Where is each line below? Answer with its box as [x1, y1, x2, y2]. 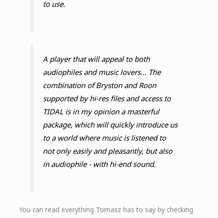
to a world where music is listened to [42, 133, 166, 143]
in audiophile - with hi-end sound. [42, 159, 156, 169]
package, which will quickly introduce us [42, 120, 178, 130]
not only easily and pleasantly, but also [42, 146, 172, 156]
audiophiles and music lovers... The [42, 67, 161, 77]
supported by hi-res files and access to [42, 93, 171, 104]
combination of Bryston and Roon [42, 80, 156, 91]
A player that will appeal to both [42, 54, 150, 64]
